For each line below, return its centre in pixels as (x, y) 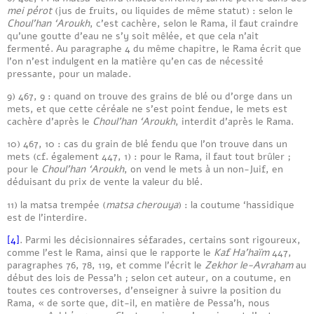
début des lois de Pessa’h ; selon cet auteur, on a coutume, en (149, 278)
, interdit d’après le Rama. (234, 121)
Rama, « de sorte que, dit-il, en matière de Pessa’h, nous (138, 303)
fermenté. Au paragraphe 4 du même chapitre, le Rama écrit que (154, 48)
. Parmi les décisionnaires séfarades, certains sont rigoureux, (160, 240)
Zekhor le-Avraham (249, 265)
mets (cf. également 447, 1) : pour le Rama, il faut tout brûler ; (149, 157)
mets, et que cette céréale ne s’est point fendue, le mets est (147, 108)
